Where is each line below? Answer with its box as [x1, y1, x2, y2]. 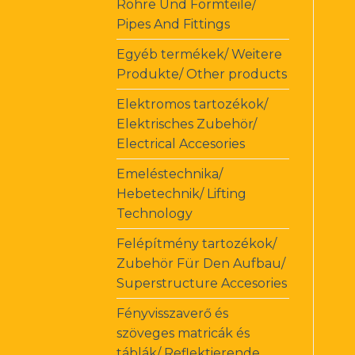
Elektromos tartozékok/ [116, 96, 268, 112]
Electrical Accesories [116, 136, 245, 151]
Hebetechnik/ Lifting [116, 185, 246, 201]
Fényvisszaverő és [116, 305, 228, 321]
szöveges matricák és [116, 325, 250, 341]
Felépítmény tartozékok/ [116, 235, 277, 251]
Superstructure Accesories [116, 275, 287, 291]
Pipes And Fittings [116, 16, 230, 32]
